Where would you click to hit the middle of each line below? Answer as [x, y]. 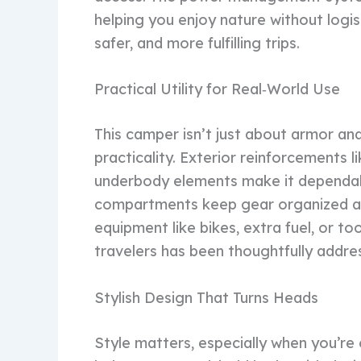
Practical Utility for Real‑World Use [217, 89]
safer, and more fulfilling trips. [197, 43]
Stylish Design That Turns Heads [206, 298]
